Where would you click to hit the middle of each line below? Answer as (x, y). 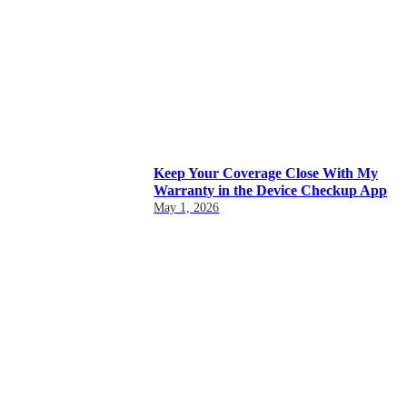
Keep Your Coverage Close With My (266, 173)
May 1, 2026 (187, 207)
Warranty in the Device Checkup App (271, 190)
